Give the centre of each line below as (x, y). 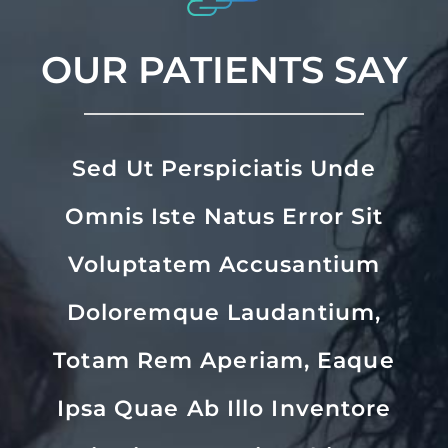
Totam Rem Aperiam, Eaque (224, 361)
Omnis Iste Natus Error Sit (224, 217)
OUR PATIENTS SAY (224, 70)
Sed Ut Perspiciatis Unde (224, 169)
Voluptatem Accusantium (224, 265)
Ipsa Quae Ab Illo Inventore (224, 409)
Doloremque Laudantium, (224, 313)
